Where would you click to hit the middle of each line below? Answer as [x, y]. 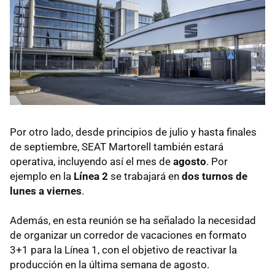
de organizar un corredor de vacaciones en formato [128, 235]
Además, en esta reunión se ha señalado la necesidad [133, 221]
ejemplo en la [42, 176]
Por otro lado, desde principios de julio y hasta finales [133, 132]
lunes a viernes [46, 191]
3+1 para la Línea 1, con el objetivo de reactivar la [123, 250]
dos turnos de [213, 176]
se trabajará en [144, 176]
